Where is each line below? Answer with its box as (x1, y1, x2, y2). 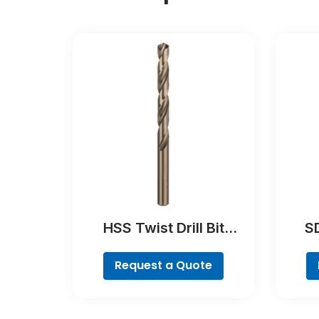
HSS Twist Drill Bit (103, 219, 224, 236)
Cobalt (141, 237, 186, 255)
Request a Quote (115, 257, 212, 274)
